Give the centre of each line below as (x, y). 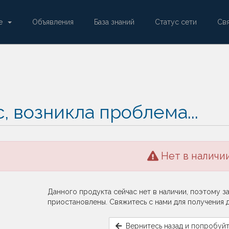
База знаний (114, 22)
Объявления (53, 22)
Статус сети (176, 22)
